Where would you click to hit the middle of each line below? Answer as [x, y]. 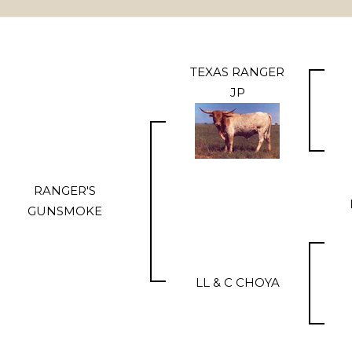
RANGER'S [65, 191]
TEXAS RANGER [237, 72]
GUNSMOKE [65, 211]
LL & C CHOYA [237, 282]
